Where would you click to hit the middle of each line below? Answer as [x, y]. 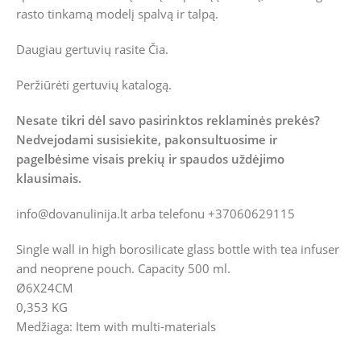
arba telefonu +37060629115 [211, 214]
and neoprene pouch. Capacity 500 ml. [123, 269]
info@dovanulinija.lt [72, 214]
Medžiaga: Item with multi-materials [116, 327]
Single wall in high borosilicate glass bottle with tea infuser [178, 249]
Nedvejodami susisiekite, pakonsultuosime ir [147, 140]
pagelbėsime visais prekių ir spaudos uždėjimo [150, 159]
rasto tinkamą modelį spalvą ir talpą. [117, 14]
